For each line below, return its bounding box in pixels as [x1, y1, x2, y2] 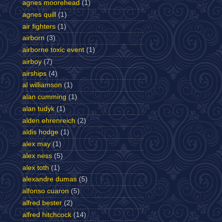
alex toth [22, 164, 49, 171]
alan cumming [22, 93, 66, 101]
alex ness [22, 152, 52, 160]
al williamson [22, 81, 62, 89]
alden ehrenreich [22, 116, 75, 124]
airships [22, 69, 47, 77]
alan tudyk [22, 105, 55, 112]
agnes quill [22, 10, 56, 18]
